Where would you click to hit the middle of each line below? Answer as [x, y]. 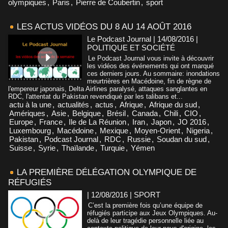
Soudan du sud [182, 139]
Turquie [112, 148]
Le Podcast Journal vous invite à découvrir [151, 58]
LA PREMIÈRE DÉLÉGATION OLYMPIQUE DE [107, 172]
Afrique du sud [173, 104]
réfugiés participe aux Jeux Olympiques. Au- [152, 213]
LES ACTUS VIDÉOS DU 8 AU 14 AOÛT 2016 [104, 26]
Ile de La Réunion [97, 122]
